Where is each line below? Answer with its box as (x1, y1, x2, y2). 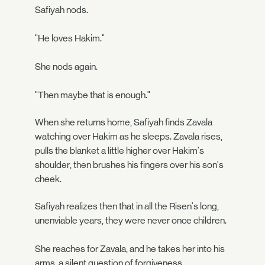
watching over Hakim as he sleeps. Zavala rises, (35, 130, 222, 142)
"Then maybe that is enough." (35, 89, 150, 101)
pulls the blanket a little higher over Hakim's (35, 144, 204, 156)
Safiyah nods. (35, 4, 88, 15)
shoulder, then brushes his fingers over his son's (35, 159, 224, 170)
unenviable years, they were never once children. (35, 215, 227, 227)
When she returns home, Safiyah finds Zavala (35, 116, 212, 128)
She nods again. (35, 60, 98, 72)
